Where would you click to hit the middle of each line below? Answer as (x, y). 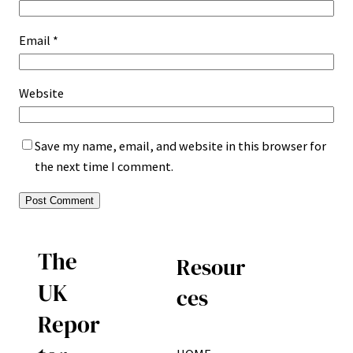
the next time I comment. (104, 167)
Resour (211, 268)
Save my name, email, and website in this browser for (180, 146)
